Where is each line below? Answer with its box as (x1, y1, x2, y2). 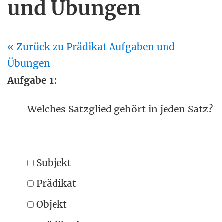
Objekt (34, 198, 67, 210)
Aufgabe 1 (7, 74, 54, 86)
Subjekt (34, 157, 71, 168)
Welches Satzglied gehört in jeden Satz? (27, 103, 213, 115)
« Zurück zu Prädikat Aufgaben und (7, 41, 175, 53)
